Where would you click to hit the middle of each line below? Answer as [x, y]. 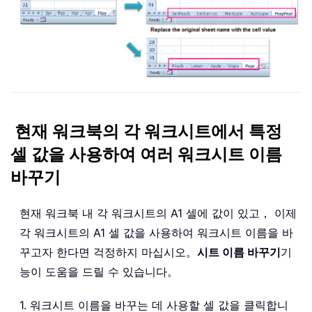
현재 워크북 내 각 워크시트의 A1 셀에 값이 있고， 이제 [158, 213]
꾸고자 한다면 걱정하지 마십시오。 [108, 252]
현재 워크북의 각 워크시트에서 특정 [148, 131]
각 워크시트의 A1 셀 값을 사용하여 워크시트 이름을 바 [156, 232]
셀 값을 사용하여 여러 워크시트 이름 [146, 154]
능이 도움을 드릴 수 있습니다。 [99, 271]
